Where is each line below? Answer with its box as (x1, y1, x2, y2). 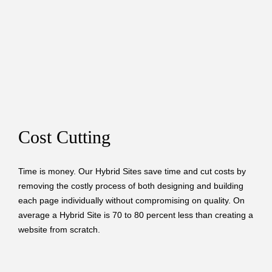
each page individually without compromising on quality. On (18, 195, 245, 205)
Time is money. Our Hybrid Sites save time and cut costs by (18, 166, 246, 176)
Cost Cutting (18, 127, 110, 148)
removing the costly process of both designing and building (18, 180, 243, 191)
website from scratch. (18, 224, 100, 234)
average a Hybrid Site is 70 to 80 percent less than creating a (18, 209, 253, 220)
